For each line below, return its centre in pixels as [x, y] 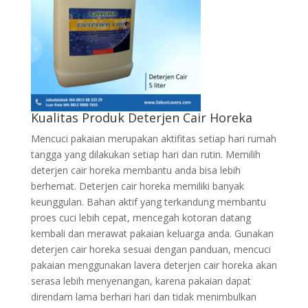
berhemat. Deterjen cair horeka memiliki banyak [137, 186]
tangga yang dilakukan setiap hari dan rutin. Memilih [145, 154]
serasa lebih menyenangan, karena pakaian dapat [141, 281]
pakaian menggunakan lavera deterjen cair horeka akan [154, 265]
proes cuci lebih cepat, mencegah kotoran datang [141, 218]
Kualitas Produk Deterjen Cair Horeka [141, 118]
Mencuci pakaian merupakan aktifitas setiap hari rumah [153, 139]
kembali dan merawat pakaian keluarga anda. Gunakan [152, 233]
